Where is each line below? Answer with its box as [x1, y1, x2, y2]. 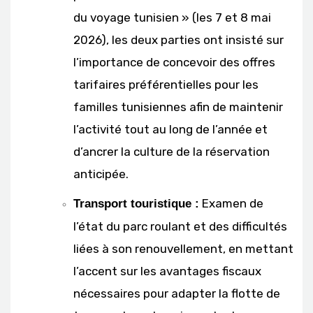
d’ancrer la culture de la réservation [73, 144, 270, 159]
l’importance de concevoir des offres [73, 54, 275, 69]
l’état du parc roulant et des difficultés [73, 219, 287, 233]
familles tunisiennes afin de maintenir [73, 99, 283, 114]
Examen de [199, 196, 263, 210]
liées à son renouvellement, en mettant [73, 241, 293, 256]
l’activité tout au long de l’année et [73, 122, 268, 136]
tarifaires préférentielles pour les [73, 77, 259, 92]
